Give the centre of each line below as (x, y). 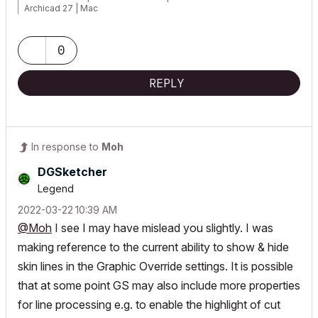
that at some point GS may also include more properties (159, 285)
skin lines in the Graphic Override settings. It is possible (155, 266)
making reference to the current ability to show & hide (153, 247)
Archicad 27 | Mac (61, 8)
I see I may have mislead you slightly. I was (163, 228)
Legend (56, 188)
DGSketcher (72, 172)
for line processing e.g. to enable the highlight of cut (149, 305)
